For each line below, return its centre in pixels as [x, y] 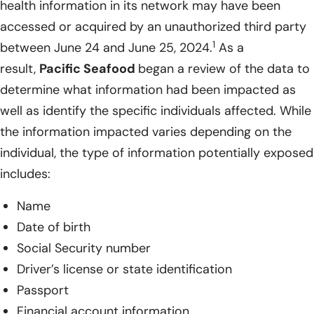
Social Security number [84, 248]
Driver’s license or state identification [124, 269]
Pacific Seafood [89, 69]
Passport [43, 291]
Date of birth [54, 227]
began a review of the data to [224, 69]
